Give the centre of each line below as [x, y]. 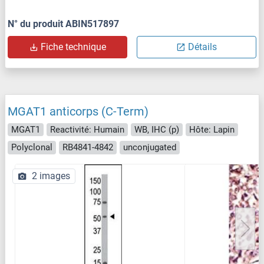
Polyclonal [32, 148]
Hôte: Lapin [212, 129]
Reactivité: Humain [87, 129]
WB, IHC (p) [157, 129]
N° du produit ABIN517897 [63, 24]
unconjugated [150, 148]
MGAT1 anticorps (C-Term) [78, 111]
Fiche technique [73, 47]
